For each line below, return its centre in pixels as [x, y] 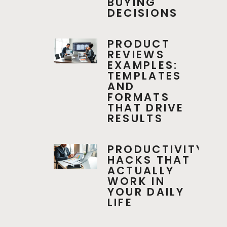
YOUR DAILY [146, 192]
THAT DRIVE [146, 107]
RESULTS [135, 118]
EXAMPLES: [143, 65]
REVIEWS [136, 54]
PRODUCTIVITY [156, 149]
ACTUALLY [141, 170]
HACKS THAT [149, 160]
